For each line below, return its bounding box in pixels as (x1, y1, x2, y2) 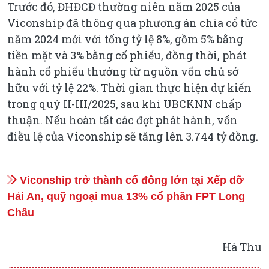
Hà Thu (222, 239, 262, 254)
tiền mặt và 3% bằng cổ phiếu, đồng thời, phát (7, 47, 247, 62)
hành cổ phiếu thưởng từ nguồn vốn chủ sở (7, 64, 238, 79)
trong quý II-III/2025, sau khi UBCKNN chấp (7, 96, 241, 111)
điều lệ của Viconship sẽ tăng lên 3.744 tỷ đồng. (7, 128, 258, 144)
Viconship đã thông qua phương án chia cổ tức (7, 15, 258, 30)
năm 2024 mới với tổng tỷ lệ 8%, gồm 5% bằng (7, 31, 243, 46)
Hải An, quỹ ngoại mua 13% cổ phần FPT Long (7, 190, 245, 202)
